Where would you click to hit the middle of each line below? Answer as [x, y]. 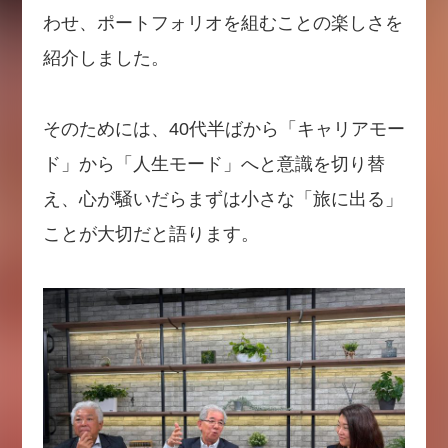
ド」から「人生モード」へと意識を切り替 [213, 164]
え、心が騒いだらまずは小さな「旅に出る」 [222, 199]
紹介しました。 [105, 58]
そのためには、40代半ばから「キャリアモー [223, 129]
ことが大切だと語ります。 [150, 234]
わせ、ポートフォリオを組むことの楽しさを [222, 23]
